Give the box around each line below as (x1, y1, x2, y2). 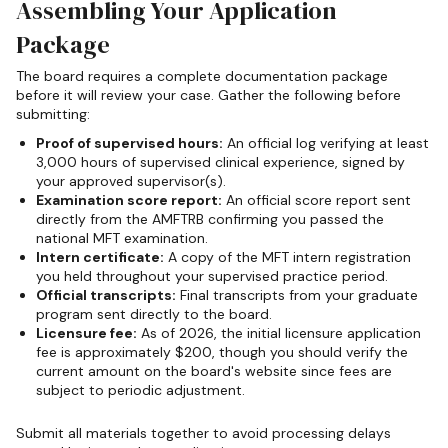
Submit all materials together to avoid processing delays (16, 423, 391, 442)
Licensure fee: (36, 323, 137, 342)
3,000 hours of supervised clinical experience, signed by (36, 152, 405, 171)
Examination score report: (36, 190, 222, 209)
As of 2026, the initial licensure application (137, 323, 421, 342)
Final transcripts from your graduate (176, 285, 418, 304)
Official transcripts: (36, 285, 176, 304)
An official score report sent (222, 190, 411, 209)
